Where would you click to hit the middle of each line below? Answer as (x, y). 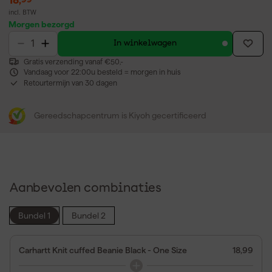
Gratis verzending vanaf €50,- (73, 61)
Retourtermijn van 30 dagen (70, 83)
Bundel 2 (89, 215)
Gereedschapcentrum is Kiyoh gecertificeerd (120, 116)
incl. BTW (22, 12)
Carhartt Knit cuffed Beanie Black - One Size (103, 250)
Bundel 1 (34, 215)
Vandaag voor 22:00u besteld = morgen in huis (102, 72)
